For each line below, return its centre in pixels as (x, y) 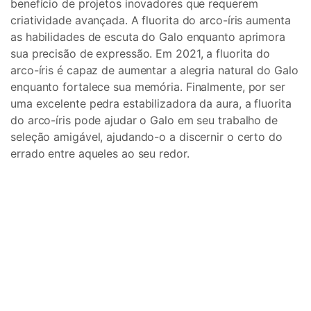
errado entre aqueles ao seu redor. (100, 153)
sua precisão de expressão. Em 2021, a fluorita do (141, 53)
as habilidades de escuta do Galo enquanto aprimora (148, 37)
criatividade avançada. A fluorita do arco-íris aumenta (151, 20)
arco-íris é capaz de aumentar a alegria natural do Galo (154, 70)
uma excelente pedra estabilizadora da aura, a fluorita (151, 103)
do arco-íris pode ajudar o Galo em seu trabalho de (144, 120)
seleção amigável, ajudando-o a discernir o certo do (146, 137)
